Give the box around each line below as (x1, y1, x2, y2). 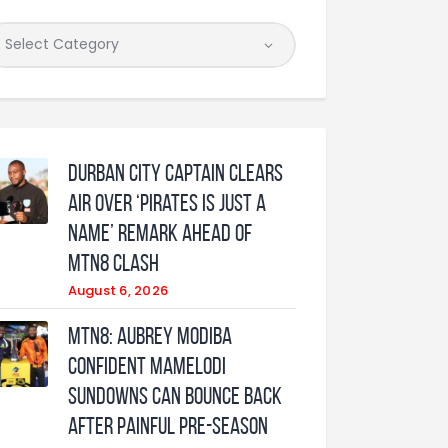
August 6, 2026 (67, 280, 169, 300)
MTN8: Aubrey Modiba (67, 322, 232, 349)
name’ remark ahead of (67, 219, 252, 246)
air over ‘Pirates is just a (67, 189, 266, 216)
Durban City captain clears (67, 159, 283, 186)
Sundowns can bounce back (67, 382, 282, 409)
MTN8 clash (67, 249, 159, 276)
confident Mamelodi (67, 352, 226, 379)
